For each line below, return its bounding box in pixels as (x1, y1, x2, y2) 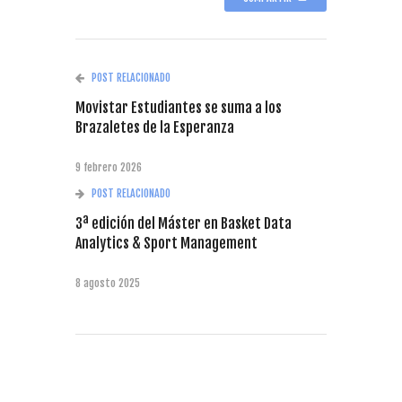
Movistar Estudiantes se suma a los (75, 98, 282, 117)
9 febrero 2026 (75, 160, 142, 174)
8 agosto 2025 (75, 275, 140, 290)
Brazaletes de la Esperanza (75, 118, 234, 136)
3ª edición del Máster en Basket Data (75, 214, 292, 232)
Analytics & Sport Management (75, 233, 258, 252)
